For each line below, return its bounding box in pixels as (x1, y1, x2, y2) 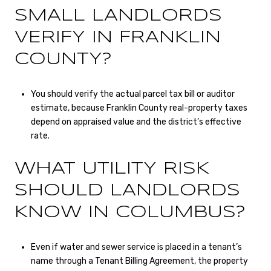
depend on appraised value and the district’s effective (30, 116, 241, 127)
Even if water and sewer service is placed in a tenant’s (30, 241, 242, 252)
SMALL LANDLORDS (15, 8, 222, 25)
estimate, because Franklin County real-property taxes (30, 102, 247, 113)
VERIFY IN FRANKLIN (15, 30, 221, 47)
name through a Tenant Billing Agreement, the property (30, 255, 248, 266)
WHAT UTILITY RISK (15, 161, 209, 178)
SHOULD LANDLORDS (15, 183, 240, 200)
